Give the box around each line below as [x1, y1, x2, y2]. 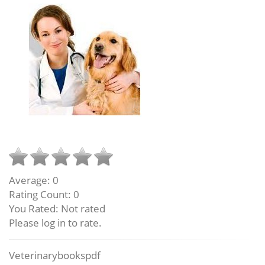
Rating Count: [9, 188, 73, 201]
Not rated [61, 202, 105, 215]
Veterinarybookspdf [9, 248, 101, 262]
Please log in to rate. [9, 216, 102, 230]
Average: [9, 173, 53, 187]
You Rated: [9, 202, 61, 215]
